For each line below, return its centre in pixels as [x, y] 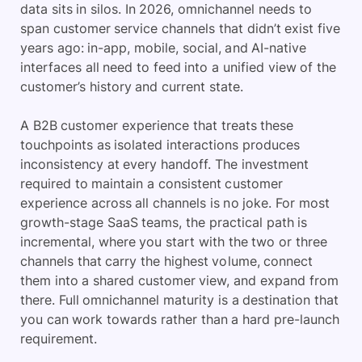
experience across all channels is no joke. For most [175, 203]
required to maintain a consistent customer [152, 183]
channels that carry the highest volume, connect [167, 261]
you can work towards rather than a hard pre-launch [180, 319]
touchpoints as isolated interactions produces [160, 145]
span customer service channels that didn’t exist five [180, 28]
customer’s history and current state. [132, 86]
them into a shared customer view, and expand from [179, 280]
